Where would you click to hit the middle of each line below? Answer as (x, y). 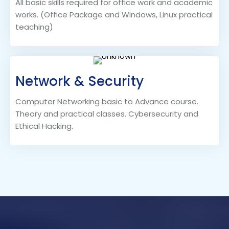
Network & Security (79, 82)
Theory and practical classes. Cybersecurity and (107, 114)
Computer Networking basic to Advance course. (107, 102)
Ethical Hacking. (44, 126)
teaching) (34, 27)
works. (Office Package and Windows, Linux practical (114, 15)
